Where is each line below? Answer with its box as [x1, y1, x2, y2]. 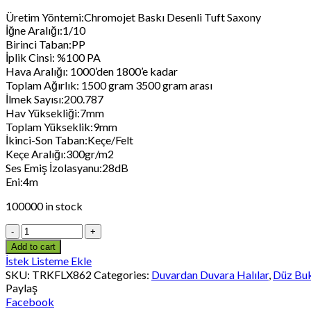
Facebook [6, 294, 54, 308]
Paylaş [6, 280, 37, 294]
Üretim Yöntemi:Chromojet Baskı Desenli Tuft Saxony [6, 10, 261, 24]
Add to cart [11, 241, 56, 252]
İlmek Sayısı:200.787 [6, 92, 103, 106]
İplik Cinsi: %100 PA [6, 50, 101, 64]
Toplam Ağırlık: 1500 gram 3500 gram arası [6, 78, 212, 92]
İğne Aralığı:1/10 [6, 23, 85, 37]
